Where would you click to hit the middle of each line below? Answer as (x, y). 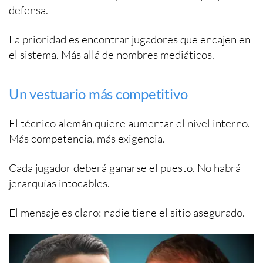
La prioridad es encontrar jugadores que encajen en (130, 40)
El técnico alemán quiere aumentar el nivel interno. (129, 124)
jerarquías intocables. (59, 183)
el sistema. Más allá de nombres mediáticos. (112, 55)
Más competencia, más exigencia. (87, 139)
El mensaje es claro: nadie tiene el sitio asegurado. (127, 213)
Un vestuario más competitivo (98, 94)
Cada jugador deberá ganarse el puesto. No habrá (125, 168)
